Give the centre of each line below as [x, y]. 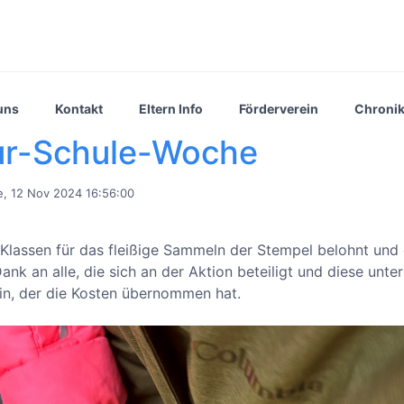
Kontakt [79, 108]
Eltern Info [171, 108]
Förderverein [279, 108]
